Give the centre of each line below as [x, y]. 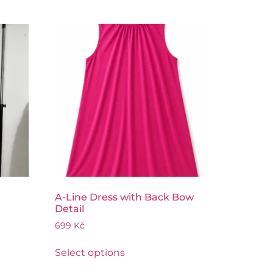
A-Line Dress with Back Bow [125, 197]
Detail [70, 209]
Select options [90, 253]
